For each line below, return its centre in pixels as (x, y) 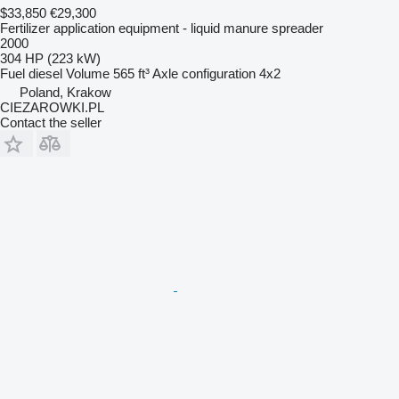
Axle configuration (204, 73)
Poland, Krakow (65, 92)
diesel (45, 73)
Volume (88, 73)
